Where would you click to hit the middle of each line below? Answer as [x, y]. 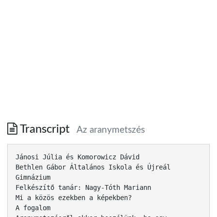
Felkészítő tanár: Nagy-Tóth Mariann [83, 187]
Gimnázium [33, 177]
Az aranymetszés [111, 130]
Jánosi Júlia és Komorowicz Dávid [77, 157]
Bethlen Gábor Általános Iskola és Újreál [93, 167]
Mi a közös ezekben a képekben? [74, 197]
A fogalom [33, 208]
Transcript [45, 129]
